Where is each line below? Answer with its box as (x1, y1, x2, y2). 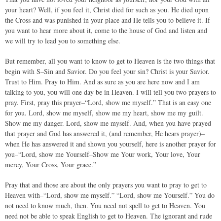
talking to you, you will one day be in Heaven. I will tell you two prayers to (5, 87, 216, 97)
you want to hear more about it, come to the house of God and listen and (5, 26, 207, 35)
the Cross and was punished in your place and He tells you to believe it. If (5, 15, 210, 25)
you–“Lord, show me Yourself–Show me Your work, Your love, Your (5, 149, 200, 159)
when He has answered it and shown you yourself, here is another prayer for (5, 139, 216, 148)
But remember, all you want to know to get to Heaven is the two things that (5, 56, 215, 66)
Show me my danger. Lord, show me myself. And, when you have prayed (5, 118, 211, 128)
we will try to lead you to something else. (5, 36, 120, 45)
